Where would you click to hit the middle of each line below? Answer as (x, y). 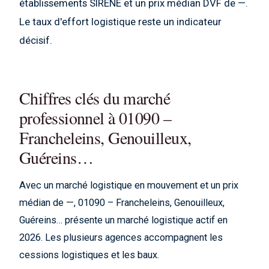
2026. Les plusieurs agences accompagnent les (121, 237)
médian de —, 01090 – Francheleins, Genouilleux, (122, 203)
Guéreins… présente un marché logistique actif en (123, 220)
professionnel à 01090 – (95, 118)
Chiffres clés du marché (95, 98)
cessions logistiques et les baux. (89, 255)
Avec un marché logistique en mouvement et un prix (129, 185)
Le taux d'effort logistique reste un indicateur (120, 22)
